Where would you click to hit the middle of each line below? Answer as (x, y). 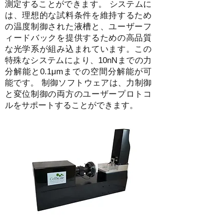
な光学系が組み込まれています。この (78, 49)
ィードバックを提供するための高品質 (78, 38)
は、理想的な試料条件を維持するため (78, 15)
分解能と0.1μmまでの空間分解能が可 (78, 72)
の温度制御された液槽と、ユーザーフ (78, 27)
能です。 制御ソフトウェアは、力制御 (78, 83)
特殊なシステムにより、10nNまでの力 (78, 60)
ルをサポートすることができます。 (71, 105)
